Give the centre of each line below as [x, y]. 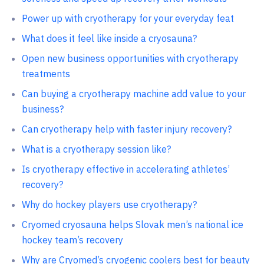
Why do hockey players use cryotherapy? [109, 204]
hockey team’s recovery [72, 240]
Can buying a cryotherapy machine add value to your [133, 94]
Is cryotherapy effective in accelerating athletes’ [126, 169]
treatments [46, 74]
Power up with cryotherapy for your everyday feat [128, 18]
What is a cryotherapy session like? [96, 149]
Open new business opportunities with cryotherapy [130, 58]
